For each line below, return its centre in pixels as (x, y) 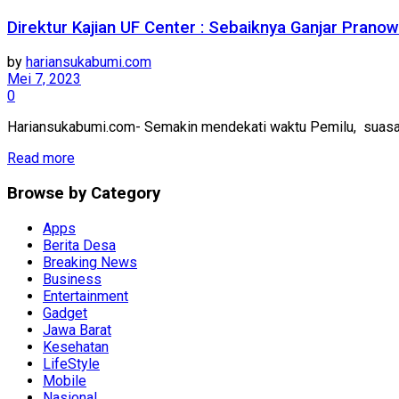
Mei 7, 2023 (44, 79)
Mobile (65, 380)
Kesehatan (76, 346)
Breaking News (90, 262)
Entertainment (85, 296)
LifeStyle (71, 363)
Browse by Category (84, 194)
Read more (41, 159)
